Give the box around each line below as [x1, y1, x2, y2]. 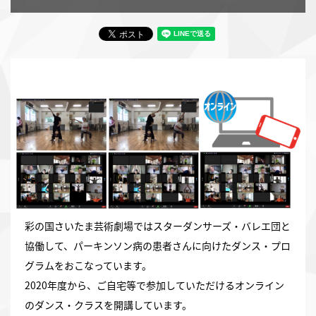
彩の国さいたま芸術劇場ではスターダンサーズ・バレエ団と [25, 219, 291, 233]
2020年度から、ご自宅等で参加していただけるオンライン [25, 278, 284, 293]
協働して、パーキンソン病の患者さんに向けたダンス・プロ [25, 238, 291, 253]
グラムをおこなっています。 [25, 258, 152, 273]
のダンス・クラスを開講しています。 [25, 298, 192, 312]
